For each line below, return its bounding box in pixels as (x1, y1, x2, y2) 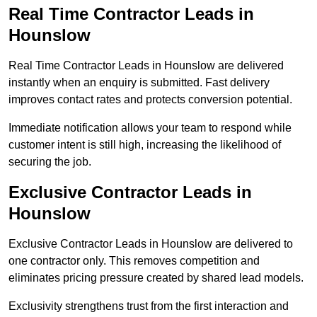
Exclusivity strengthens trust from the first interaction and (8, 300, 289, 313)
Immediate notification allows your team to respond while (8, 122, 292, 134)
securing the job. (8, 156, 91, 168)
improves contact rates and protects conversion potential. (8, 93, 292, 106)
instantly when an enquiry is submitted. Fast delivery (8, 76, 270, 89)
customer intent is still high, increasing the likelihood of (8, 139, 281, 151)
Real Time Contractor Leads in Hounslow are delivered (8, 59, 284, 72)
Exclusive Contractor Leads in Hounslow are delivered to (8, 238, 293, 250)
